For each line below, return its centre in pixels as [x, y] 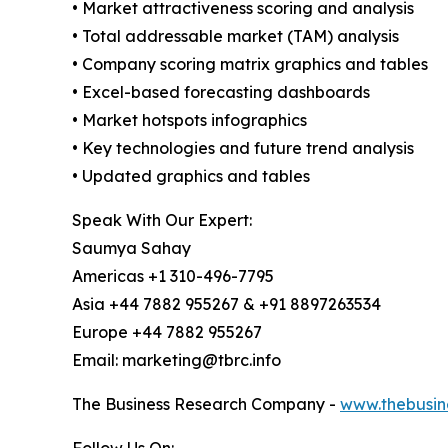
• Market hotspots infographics [189, 119]
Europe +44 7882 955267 [167, 331]
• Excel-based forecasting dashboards [221, 91]
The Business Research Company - [206, 403]
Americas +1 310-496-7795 [173, 275]
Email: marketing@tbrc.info [176, 359]
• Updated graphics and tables [191, 175]
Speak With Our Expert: [162, 219]
